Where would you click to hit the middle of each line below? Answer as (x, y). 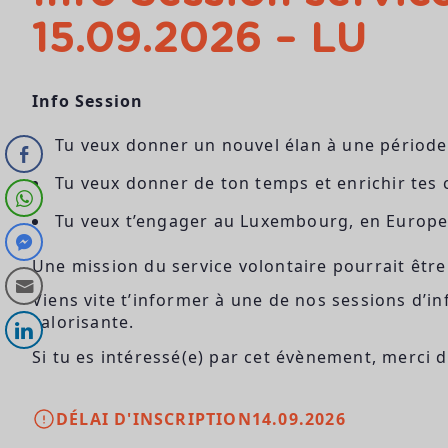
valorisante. (83, 322)
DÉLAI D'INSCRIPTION (154, 418)
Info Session (88, 100)
